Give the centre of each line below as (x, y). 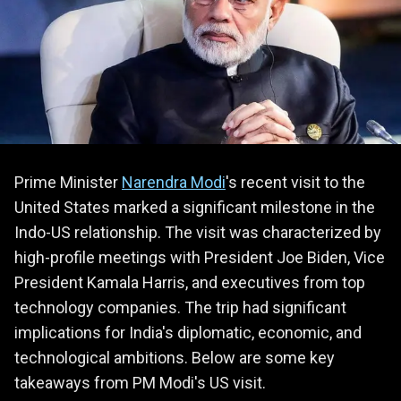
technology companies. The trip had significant (180, 307)
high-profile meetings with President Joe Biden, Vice (200, 257)
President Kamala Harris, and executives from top (190, 282)
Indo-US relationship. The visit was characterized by (198, 232)
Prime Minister (68, 182)
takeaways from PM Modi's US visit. (140, 382)
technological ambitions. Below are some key (175, 357)
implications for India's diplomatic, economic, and (188, 332)
